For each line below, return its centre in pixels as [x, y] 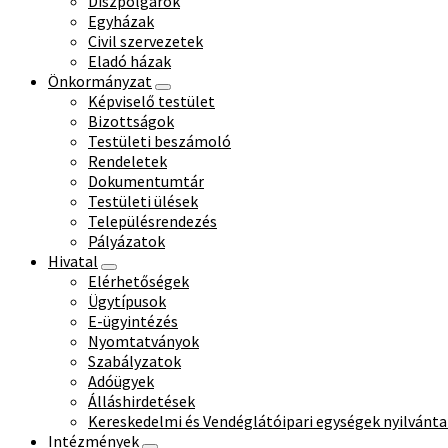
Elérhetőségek [138, 281]
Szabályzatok [134, 361]
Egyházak [121, 21]
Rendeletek [127, 161]
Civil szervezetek [145, 41]
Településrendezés [152, 221]
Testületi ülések [143, 201]
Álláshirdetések [141, 401]
